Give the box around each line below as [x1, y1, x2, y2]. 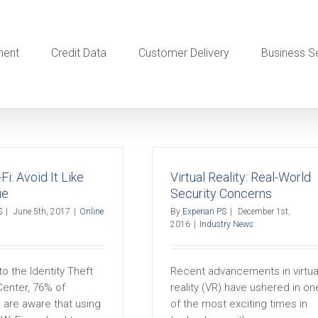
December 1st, [238, 207, 290, 216]
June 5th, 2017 [13, 207, 70, 216]
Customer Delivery [138, 46, 229, 60]
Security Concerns [170, 186, 272, 201]
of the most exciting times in [170, 297, 307, 310]
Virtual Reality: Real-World [170, 170, 311, 185]
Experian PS [182, 207, 226, 216]
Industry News [199, 219, 253, 229]
